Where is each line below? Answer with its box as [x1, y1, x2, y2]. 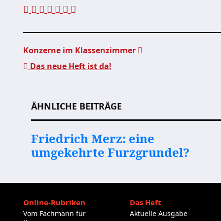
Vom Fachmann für [23, 209, 86, 218]
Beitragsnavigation [23, 75, 184, 99]
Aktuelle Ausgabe [129, 209, 187, 218]
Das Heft [129, 197, 161, 207]
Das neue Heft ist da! [28, 61, 111, 72]
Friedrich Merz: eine [31, 130, 154, 147]
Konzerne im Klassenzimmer [23, 45, 138, 56]
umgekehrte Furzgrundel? [31, 144, 189, 160]
